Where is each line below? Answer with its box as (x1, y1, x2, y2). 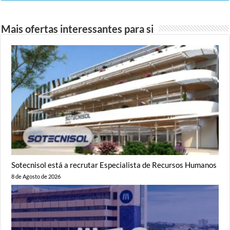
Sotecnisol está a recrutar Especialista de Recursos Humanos (11, 160, 217, 170)
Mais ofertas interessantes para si (1, 22, 154, 35)
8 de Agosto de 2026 (11, 173, 61, 180)
